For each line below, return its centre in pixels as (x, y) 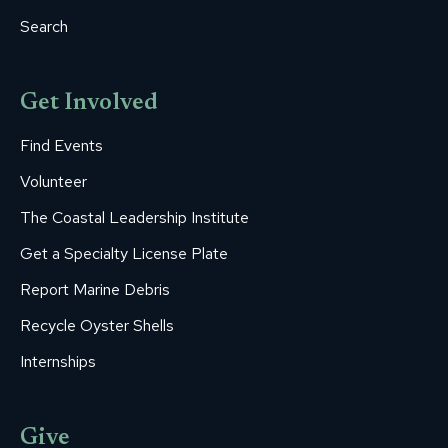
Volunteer (53, 181)
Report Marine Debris (95, 289)
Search (44, 26)
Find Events (61, 145)
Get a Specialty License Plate (124, 253)
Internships (58, 361)
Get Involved (89, 103)
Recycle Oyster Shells (97, 325)
